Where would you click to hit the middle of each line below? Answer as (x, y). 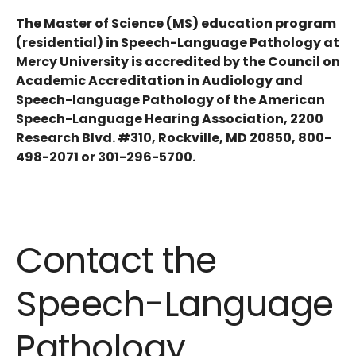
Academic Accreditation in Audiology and (159, 81)
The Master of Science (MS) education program (176, 23)
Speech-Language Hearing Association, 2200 (170, 119)
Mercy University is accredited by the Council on (178, 62)
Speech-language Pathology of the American (170, 100)
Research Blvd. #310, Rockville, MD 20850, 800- (174, 138)
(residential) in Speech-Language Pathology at (178, 43)
